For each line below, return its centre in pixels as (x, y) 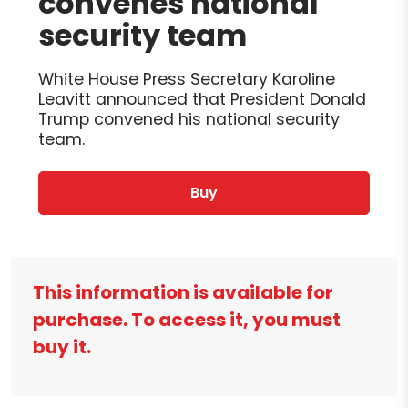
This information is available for (183, 293)
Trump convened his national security (189, 120)
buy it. (62, 347)
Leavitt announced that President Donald (202, 100)
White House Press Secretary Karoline (187, 80)
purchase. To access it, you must (187, 320)
